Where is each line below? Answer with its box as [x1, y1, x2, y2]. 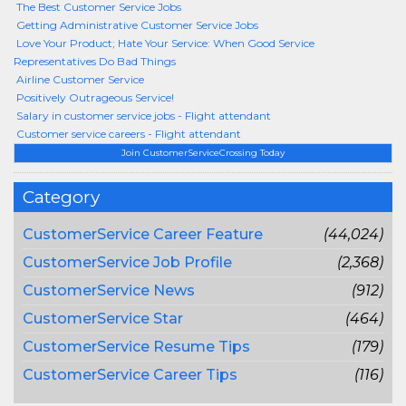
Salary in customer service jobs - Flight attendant [16, 109, 271, 122]
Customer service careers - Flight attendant [16, 127, 241, 140]
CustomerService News [23, 282, 195, 299]
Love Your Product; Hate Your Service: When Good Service [16, 36, 314, 50]
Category [23, 187, 100, 208]
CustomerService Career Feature [23, 226, 263, 243]
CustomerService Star [23, 310, 183, 327]
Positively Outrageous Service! [16, 91, 174, 104]
